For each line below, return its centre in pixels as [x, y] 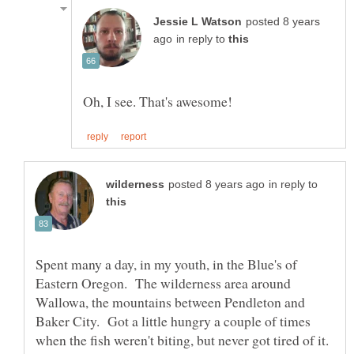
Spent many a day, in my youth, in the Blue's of [166, 264]
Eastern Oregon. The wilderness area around [163, 283]
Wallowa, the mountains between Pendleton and [170, 302]
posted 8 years [283, 22]
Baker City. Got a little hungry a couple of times [173, 321]
